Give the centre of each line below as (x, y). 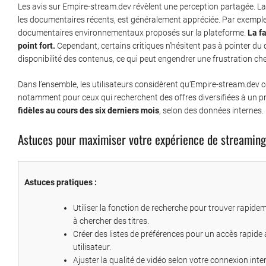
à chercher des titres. (111, 221)
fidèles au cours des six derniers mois (88, 111)
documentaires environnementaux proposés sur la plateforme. (133, 33)
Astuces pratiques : (61, 183)
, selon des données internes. (211, 111)
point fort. (37, 46)
